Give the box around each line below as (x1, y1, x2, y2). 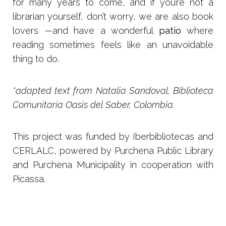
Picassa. (13, 173, 45, 184)
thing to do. (13, 53, 59, 64)
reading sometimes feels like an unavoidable (13, 39, 213, 50)
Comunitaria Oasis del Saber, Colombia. (13, 99, 175, 110)
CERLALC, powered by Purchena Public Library (13, 145, 213, 156)
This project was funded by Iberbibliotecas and (13, 131, 213, 142)
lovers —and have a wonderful (13, 25, 159, 36)
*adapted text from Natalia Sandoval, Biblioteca (13, 85, 213, 96)
